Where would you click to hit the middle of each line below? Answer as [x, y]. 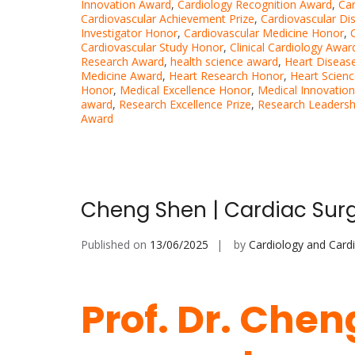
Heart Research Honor [226, 76]
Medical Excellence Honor [185, 90]
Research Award [122, 62]
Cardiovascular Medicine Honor [264, 33]
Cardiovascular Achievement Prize [168, 19]
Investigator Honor [129, 33]
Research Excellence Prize [185, 105]
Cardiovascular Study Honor [152, 48]
